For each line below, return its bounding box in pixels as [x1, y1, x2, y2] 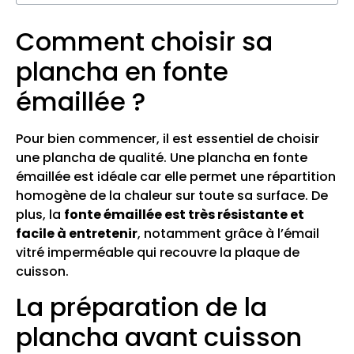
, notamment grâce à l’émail [137, 224, 319, 243]
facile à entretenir [16, 224, 137, 243]
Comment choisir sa [16, 23, 273, 59]
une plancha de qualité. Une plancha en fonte [16, 148, 307, 167]
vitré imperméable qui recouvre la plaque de [16, 243, 299, 262]
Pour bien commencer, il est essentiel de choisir [16, 129, 319, 148]
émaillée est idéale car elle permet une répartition [16, 167, 336, 186]
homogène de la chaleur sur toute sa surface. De [16, 186, 328, 205]
